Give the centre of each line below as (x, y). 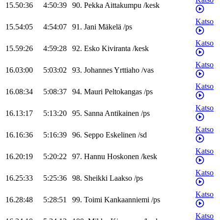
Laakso (121, 178)
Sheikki (96, 178)
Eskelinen (121, 135)
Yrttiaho (127, 70)
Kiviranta (116, 49)
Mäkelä (110, 27)
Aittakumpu (123, 5)
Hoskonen (123, 157)
